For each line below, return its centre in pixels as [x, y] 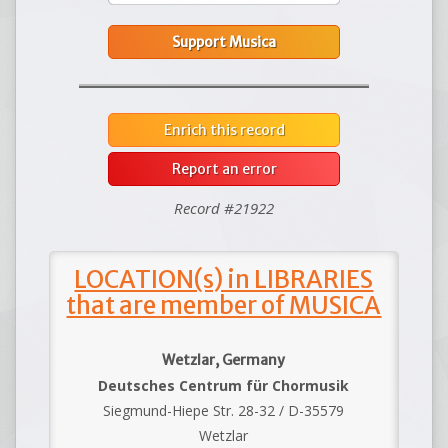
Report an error [224, 169]
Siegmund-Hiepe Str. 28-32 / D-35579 [224, 411]
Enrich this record [224, 130]
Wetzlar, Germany [224, 360]
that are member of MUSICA [224, 306]
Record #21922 [224, 208]
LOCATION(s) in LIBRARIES [224, 280]
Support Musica [224, 42]
